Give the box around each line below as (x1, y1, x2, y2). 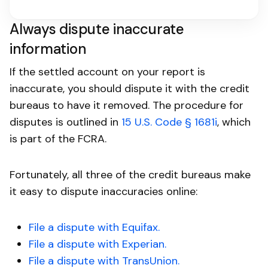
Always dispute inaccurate (10, 19, 184, 38)
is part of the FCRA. (10, 131, 106, 146)
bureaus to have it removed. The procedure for (10, 98, 243, 112)
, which (217, 114, 251, 129)
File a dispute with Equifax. (29, 220, 160, 234)
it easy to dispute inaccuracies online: (10, 184, 197, 199)
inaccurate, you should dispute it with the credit (10, 81, 249, 96)
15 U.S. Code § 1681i (121, 114, 217, 129)
